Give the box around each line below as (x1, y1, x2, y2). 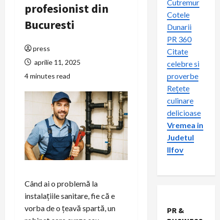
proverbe (166, 71, 198, 81)
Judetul (166, 133, 194, 142)
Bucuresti (25, 17, 75, 32)
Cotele (166, 10, 190, 19)
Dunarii (166, 22, 192, 31)
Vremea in (166, 120, 203, 130)
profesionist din (25, 1, 109, 16)
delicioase (166, 108, 201, 117)
